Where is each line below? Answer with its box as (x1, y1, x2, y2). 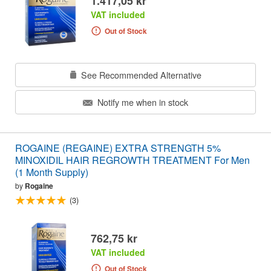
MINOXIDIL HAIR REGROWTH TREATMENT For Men (15, 153, 250, 168)
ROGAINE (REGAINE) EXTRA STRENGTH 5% (15, 141, 221, 155)
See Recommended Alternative (78, 68, 201, 81)
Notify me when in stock (95, 96, 188, 109)
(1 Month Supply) (15, 165, 88, 180)
